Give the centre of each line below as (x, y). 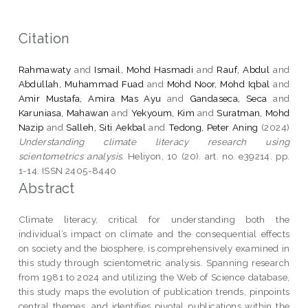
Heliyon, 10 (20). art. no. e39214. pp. (207, 156)
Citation (44, 38)
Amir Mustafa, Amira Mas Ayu (90, 98)
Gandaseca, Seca (228, 98)
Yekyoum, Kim (163, 112)
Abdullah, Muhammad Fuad (81, 84)
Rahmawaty (45, 69)
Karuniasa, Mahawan (64, 112)
